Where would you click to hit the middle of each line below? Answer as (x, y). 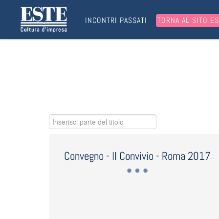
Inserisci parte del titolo (79, 119)
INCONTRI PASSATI (116, 20)
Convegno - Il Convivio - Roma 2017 (137, 156)
